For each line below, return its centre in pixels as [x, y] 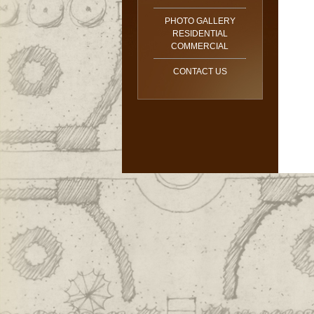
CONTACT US [200, 71]
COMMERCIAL [200, 46]
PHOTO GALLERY [200, 21]
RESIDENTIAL [200, 34]
